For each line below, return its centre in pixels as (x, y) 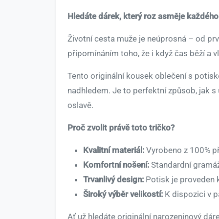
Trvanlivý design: (113, 180)
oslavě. (80, 105)
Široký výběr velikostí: (123, 194)
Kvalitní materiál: (114, 150)
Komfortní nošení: (116, 165)
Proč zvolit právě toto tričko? (121, 128)
